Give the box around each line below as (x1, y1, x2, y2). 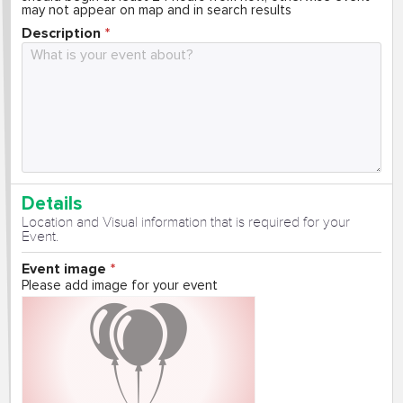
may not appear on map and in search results (21, 2, 291, 19)
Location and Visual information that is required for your (21, 213, 350, 230)
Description (21, 23, 101, 42)
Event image (21, 259, 106, 278)
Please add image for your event (21, 276, 218, 293)
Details (21, 192, 82, 215)
